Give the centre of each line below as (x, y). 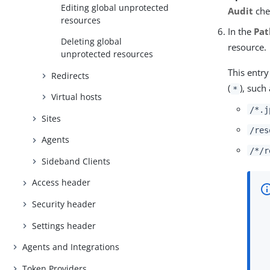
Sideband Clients (76, 161)
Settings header (64, 225)
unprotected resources (107, 54)
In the (241, 32)
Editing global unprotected (115, 7)
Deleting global (92, 42)
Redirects (71, 75)
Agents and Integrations (71, 247)
